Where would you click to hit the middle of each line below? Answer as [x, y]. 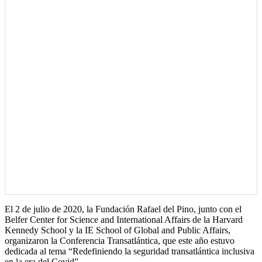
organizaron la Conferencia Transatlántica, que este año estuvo [120, 241]
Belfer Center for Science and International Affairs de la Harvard [124, 220]
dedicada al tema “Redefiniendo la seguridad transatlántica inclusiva [130, 251]
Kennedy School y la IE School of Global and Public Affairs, [118, 230]
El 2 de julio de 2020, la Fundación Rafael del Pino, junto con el [123, 209]
